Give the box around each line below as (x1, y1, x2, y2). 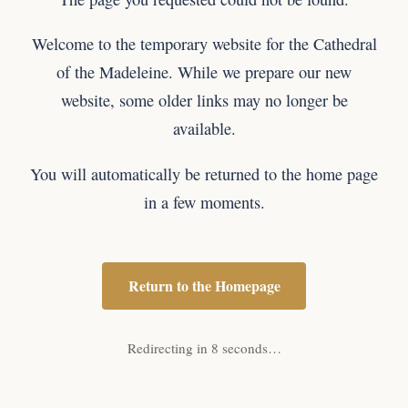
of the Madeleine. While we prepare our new (56, 61, 352, 84)
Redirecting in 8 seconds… (127, 338, 281, 357)
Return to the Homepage (127, 275, 280, 297)
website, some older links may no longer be (60, 89, 348, 112)
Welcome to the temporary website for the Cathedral (31, 33, 377, 56)
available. (172, 117, 236, 140)
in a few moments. (143, 190, 265, 213)
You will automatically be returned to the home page (30, 162, 378, 185)
